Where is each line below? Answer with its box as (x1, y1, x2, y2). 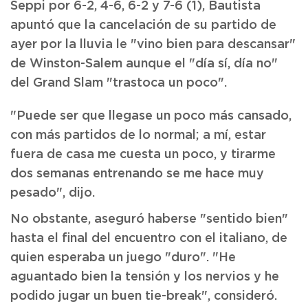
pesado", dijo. (10, 187, 95, 199)
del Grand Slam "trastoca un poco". (10, 77, 227, 89)
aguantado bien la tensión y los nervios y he (10, 271, 279, 283)
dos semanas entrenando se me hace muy (10, 168, 264, 180)
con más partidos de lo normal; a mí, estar (10, 129, 266, 142)
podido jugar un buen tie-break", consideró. (10, 290, 277, 302)
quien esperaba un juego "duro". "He (10, 252, 236, 264)
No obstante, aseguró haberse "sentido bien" (10, 213, 288, 225)
